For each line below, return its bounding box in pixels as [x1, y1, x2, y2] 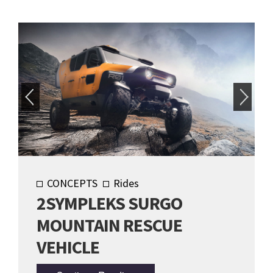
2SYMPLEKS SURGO [37, 191, 182, 214]
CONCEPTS [47, 175, 97, 190]
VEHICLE [37, 235, 99, 258]
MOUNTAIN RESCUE [37, 213, 182, 236]
